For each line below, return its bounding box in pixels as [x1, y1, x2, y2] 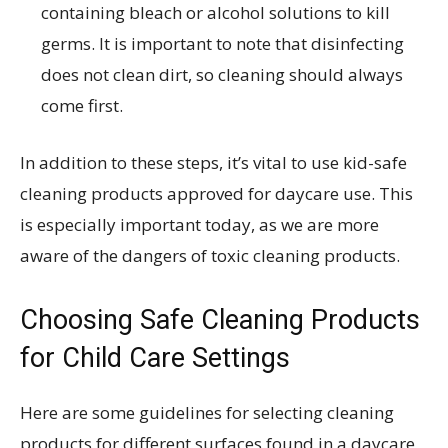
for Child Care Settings [20, 341, 290, 374]
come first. [41, 93, 123, 117]
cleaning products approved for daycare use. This [20, 181, 413, 205]
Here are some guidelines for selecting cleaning [20, 400, 394, 424]
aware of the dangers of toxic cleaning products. [20, 243, 400, 267]
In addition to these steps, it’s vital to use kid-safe [20, 150, 407, 174]
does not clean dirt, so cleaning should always [41, 62, 403, 86]
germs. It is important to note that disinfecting [41, 31, 404, 55]
